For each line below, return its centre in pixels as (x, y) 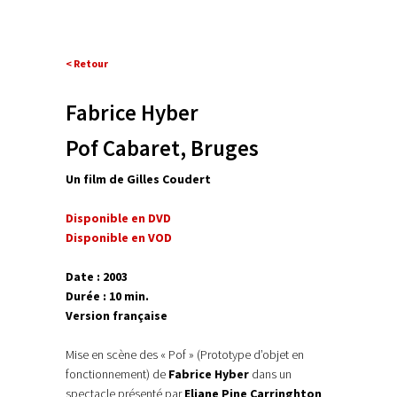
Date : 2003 (97, 277)
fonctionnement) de (117, 374)
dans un (270, 374)
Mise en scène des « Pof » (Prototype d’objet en (185, 355)
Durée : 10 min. (107, 296)
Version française (117, 316)
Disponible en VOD (119, 238)
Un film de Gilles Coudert (138, 179)
